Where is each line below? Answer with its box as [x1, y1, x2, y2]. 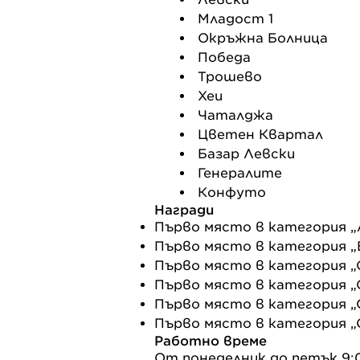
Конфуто [198, 184, 266, 200]
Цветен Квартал [198, 126, 323, 142]
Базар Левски [198, 145, 295, 162]
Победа [198, 49, 251, 65]
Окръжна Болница [198, 30, 328, 46]
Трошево [198, 68, 262, 84]
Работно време [154, 333, 267, 349]
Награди [154, 202, 214, 218]
